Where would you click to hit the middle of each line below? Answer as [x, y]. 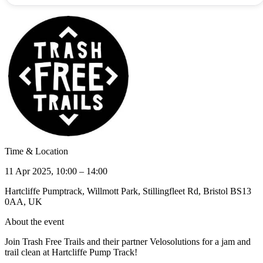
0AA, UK [23, 201]
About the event [34, 221]
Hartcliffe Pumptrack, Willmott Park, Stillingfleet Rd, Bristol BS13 [128, 191]
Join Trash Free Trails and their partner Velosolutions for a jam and [128, 241]
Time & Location [36, 151]
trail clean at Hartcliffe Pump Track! [71, 252]
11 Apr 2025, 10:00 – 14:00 [56, 171]
